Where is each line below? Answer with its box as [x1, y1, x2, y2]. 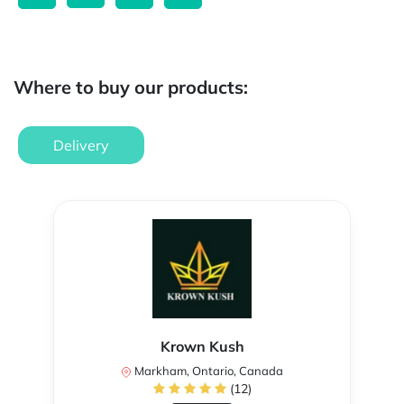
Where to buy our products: [14, 76, 248, 99]
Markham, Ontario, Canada [132, 363, 283, 379]
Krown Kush [160, 337, 244, 356]
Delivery [53, 136, 109, 155]
